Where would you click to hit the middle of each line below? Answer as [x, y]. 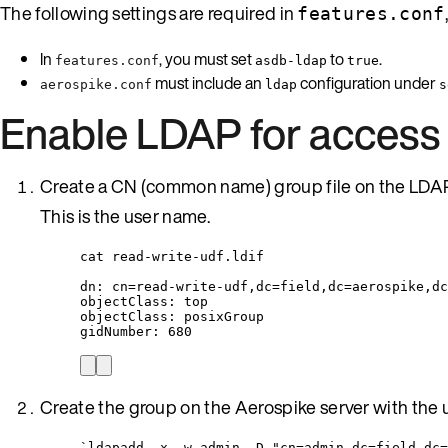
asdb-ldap [291, 60]
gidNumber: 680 [136, 331]
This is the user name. [125, 215]
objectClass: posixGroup [172, 316]
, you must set [207, 58]
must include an [208, 82]
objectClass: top [144, 301]
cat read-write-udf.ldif [172, 256]
